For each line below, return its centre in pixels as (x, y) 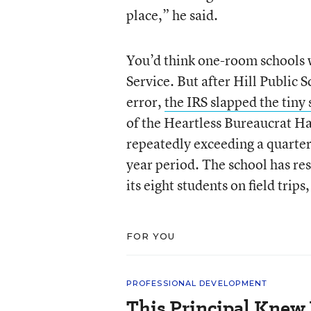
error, (145, 102)
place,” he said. (172, 15)
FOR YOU (151, 236)
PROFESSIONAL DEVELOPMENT (197, 283)
